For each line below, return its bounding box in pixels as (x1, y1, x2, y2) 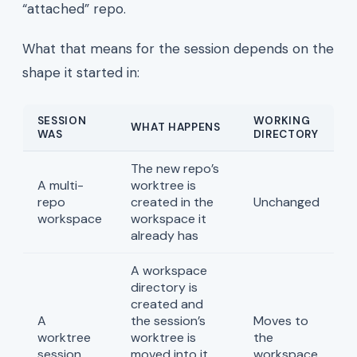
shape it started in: (22, 63, 139, 81)
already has (130, 226, 198, 244)
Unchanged (253, 193, 320, 210)
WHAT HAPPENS (130, 120, 221, 134)
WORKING (253, 113, 311, 127)
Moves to (253, 312, 308, 329)
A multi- (37, 176, 84, 194)
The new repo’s (130, 159, 219, 177)
